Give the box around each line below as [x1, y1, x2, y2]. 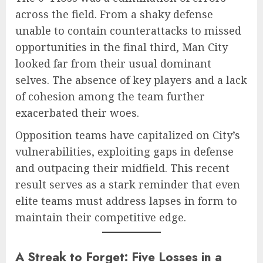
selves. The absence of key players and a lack [15, 73, 247, 87]
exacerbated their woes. [15, 106, 139, 120]
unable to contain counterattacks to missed [15, 23, 241, 38]
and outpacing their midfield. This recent [15, 161, 230, 176]
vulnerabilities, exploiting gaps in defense [15, 144, 234, 159]
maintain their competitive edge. [15, 210, 186, 225]
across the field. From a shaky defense [15, 7, 213, 22]
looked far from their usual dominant [15, 56, 211, 71]
